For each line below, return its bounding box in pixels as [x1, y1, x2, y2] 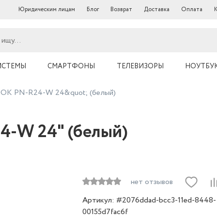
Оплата [181, 5, 202, 14]
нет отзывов [131, 176, 173, 187]
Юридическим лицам [18, 5, 75, 14]
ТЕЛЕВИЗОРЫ [116, 62, 164, 71]
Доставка [144, 5, 170, 14]
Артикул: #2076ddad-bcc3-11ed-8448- [82, 195, 216, 206]
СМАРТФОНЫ [47, 62, 95, 71]
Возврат [110, 5, 132, 14]
